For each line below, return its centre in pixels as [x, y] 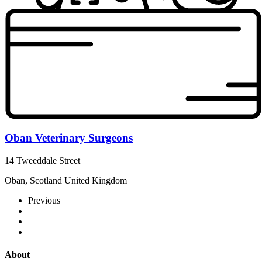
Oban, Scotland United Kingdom [66, 181]
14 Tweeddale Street [42, 161]
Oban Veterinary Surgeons [69, 138]
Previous [44, 201]
